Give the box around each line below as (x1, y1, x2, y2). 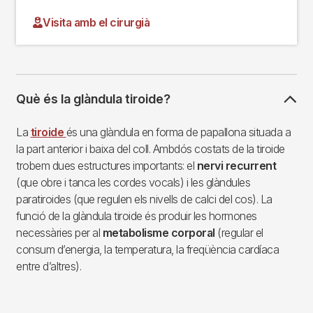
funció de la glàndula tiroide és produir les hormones (16, 209, 257, 224)
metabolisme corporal (102, 226, 215, 240)
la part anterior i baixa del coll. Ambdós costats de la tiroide (16, 142, 285, 156)
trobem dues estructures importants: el (16, 159, 197, 173)
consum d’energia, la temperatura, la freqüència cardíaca (16, 242, 279, 257)
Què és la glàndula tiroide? (16, 92, 170, 107)
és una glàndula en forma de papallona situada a (66, 125, 291, 140)
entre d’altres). (16, 259, 81, 274)
